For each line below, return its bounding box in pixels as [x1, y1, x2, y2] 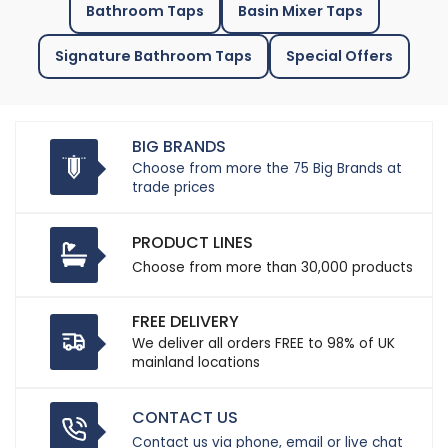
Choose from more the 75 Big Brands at [132, 159, 403, 179]
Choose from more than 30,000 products [132, 257, 414, 277]
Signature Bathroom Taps [55, 46, 252, 67]
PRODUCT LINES [132, 230, 254, 254]
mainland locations [132, 353, 261, 373]
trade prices [132, 178, 216, 198]
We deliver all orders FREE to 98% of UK [132, 334, 396, 354]
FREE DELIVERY [132, 310, 240, 334]
